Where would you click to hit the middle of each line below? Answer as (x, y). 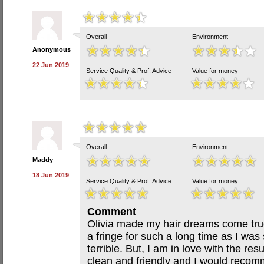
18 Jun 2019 (51, 175)
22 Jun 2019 (51, 65)
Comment (112, 212)
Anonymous (52, 49)
